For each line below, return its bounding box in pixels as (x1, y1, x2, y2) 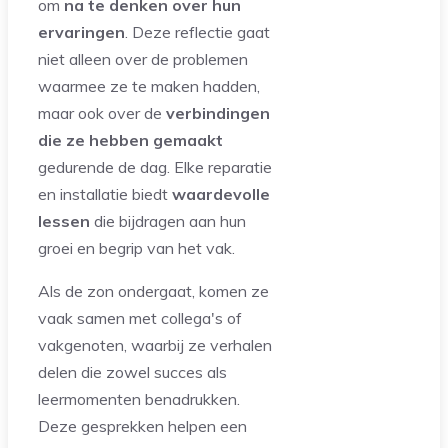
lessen (38, 210, 90, 231)
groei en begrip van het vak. (38, 237, 235, 258)
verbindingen (166, 102, 270, 123)
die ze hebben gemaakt (38, 129, 223, 150)
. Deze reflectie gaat (125, 21, 270, 42)
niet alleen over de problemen (38, 48, 248, 69)
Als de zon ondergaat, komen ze (38, 280, 269, 301)
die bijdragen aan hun (90, 210, 246, 231)
